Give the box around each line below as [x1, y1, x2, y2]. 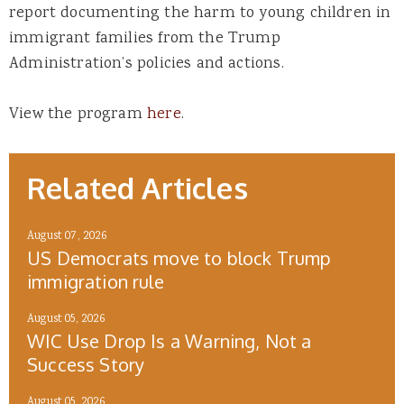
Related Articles [27, 169, 248, 207]
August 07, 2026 [27, 228, 107, 246]
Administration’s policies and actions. [9, 52, 284, 77]
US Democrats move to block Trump [27, 246, 332, 271]
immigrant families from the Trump [9, 27, 280, 51]
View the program [9, 103, 147, 127]
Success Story [27, 353, 145, 377]
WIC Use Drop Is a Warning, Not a [27, 329, 312, 353]
